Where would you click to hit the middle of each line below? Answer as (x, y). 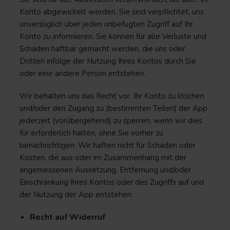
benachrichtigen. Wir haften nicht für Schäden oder (108, 145)
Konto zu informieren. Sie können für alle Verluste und (113, 36)
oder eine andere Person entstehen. (84, 73)
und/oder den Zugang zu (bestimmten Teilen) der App (113, 108)
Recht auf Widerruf (68, 217)
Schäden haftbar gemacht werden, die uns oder (102, 49)
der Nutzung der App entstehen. (76, 195)
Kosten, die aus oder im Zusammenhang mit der (103, 158)
